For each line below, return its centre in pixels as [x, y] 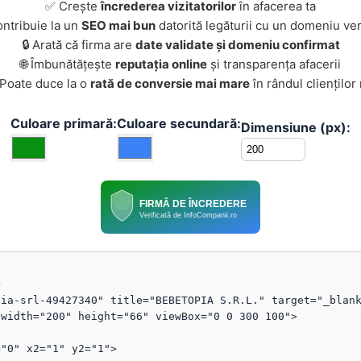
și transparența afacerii [274, 64]
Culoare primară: [64, 123]
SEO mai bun [118, 25]
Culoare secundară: [179, 123]
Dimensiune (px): [296, 127]
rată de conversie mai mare [170, 83]
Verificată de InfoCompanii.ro [188, 215]
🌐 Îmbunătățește [68, 64]
